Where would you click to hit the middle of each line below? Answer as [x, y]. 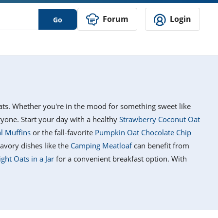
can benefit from [161, 146]
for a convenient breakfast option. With [120, 159]
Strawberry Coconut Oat [160, 119]
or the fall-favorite [63, 133]
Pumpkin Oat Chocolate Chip [143, 133]
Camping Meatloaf [101, 146]
